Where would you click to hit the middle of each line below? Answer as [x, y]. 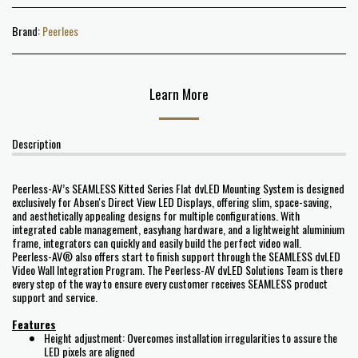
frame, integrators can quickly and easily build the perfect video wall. [157, 243]
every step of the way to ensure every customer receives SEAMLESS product [170, 283]
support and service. [55, 297]
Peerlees [60, 31]
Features [34, 324]
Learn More [179, 93]
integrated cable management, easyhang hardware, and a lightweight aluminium [178, 229]
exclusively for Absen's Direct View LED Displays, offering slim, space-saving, [172, 202]
